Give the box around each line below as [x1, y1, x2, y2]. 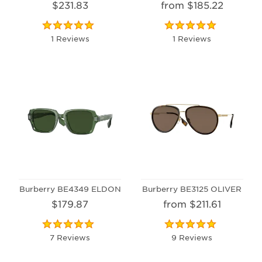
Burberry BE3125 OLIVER [142, 183, 242, 194]
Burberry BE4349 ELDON [19, 183, 121, 194]
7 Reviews [50, 232, 91, 242]
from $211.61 [163, 197, 221, 209]
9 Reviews [171, 232, 213, 242]
